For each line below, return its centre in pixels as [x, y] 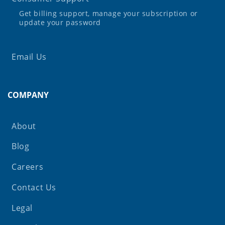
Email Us [29, 57]
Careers [28, 167]
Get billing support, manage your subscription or [108, 13]
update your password [60, 22]
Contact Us [34, 187]
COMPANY [28, 95]
